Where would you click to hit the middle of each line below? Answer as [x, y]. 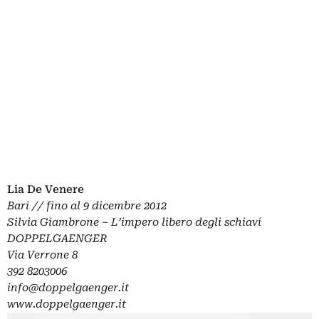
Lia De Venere [46, 190]
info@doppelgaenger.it [68, 288]
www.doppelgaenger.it [67, 304]
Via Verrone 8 [42, 255]
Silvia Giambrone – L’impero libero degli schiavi [134, 223]
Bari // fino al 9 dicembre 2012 [87, 206]
